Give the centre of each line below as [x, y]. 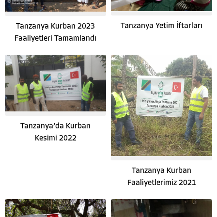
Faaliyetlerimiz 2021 [162, 183]
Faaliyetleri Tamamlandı [55, 39]
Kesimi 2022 [55, 139]
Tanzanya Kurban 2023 [55, 26]
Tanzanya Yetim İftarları [162, 26]
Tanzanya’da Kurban [55, 127]
